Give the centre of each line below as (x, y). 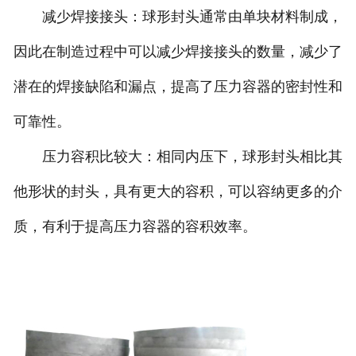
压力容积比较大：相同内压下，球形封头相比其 (178, 157)
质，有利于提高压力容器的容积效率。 (135, 227)
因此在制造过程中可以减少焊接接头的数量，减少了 (178, 52)
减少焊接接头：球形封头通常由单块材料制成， (178, 17)
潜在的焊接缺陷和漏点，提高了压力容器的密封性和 (178, 87)
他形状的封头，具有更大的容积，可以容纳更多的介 (178, 192)
